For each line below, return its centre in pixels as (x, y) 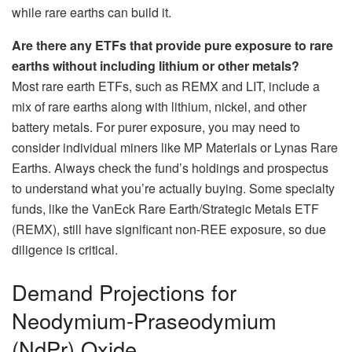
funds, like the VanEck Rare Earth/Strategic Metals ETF (165, 209)
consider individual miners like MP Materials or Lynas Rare (175, 148)
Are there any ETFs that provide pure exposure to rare (172, 46)
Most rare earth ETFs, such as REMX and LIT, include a (166, 86)
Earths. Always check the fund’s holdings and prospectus (170, 168)
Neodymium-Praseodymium (144, 320)
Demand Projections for (124, 291)
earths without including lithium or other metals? (156, 66)
